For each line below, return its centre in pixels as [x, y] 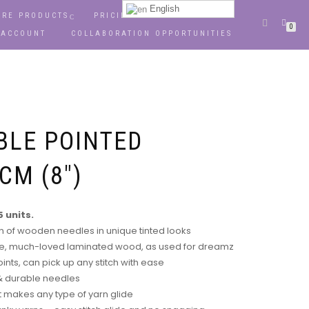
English [163, 9]
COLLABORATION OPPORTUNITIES [154, 33]
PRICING [114, 16]
